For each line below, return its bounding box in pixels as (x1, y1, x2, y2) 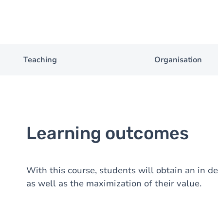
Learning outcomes (26, 123, 189, 144)
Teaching (23, 54, 57, 65)
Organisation (154, 54, 202, 65)
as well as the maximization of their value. (26, 178, 204, 189)
